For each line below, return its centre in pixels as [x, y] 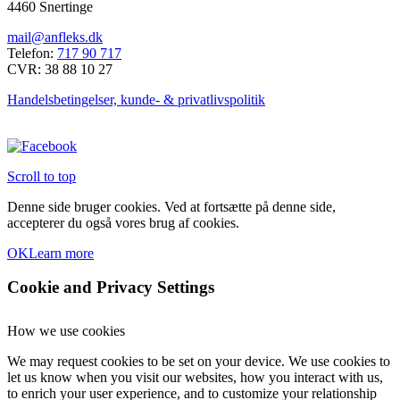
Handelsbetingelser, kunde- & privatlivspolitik [136, 99]
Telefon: [32, 53]
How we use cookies [66, 331]
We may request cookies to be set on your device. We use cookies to [199, 362]
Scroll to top [42, 176]
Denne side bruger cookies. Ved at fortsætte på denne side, [171, 206]
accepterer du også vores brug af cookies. [123, 222]
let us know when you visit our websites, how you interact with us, [195, 378]
